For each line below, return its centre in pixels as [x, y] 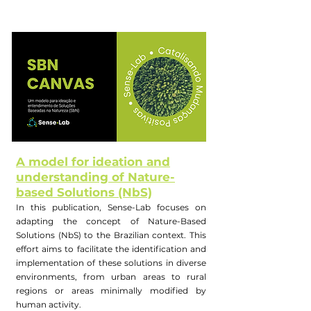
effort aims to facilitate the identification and [111, 249]
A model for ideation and [93, 162]
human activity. [49, 304]
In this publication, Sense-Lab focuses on [111, 207]
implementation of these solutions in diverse [111, 263]
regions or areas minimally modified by [111, 291]
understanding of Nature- [95, 177]
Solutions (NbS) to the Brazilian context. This [111, 235]
